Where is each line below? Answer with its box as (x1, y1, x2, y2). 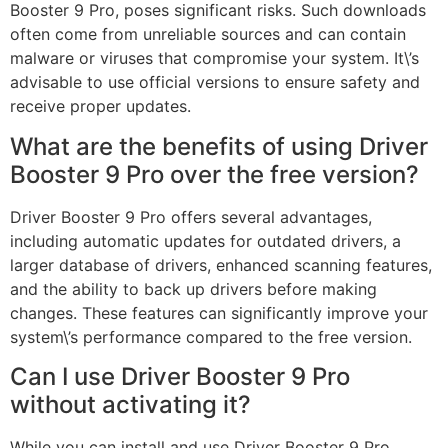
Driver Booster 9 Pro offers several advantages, (10, 206, 372, 227)
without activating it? (10, 389, 251, 419)
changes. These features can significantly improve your (10, 302, 428, 323)
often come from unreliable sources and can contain (10, 24, 406, 45)
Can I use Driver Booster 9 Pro (10, 361, 350, 391)
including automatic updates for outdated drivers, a (10, 230, 401, 251)
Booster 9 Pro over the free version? (10, 159, 419, 189)
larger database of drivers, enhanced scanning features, (10, 254, 432, 275)
